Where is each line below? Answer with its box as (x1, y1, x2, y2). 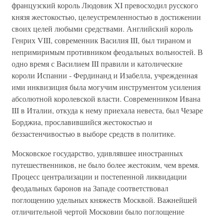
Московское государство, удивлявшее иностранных (12, 148, 183, 158)
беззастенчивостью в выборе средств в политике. (12, 128, 176, 139)
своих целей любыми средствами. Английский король (12, 23, 193, 34)
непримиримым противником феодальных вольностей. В (12, 47, 203, 57)
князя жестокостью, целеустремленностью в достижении (12, 12, 201, 22)
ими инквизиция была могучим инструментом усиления (12, 82, 200, 92)
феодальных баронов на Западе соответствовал (12, 183, 168, 193)
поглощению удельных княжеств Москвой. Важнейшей (12, 195, 197, 205)
